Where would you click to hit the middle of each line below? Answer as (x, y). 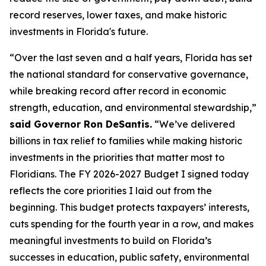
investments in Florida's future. (79, 31)
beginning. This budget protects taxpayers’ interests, (129, 207)
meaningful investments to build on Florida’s (110, 240)
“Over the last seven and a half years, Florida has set (131, 58)
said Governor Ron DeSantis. (81, 124)
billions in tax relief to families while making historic (126, 141)
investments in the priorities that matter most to (117, 157)
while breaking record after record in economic (118, 91)
